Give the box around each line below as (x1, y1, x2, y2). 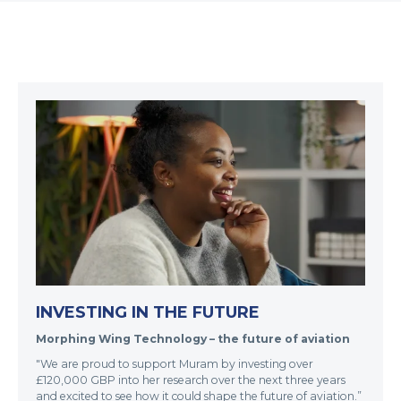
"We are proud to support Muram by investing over (36, 356, 313, 371)
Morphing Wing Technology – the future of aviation (36, 331, 350, 346)
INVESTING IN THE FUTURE (36, 302, 260, 322)
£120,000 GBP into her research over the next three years (36, 372, 346, 387)
